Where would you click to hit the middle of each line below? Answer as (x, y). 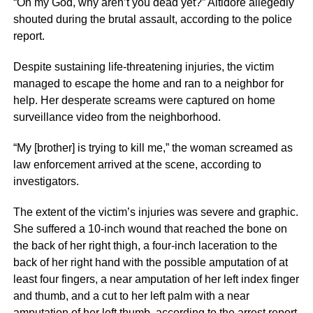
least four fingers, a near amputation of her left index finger (156, 279)
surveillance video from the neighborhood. (117, 117)
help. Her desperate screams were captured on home (144, 100)
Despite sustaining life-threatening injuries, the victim (143, 66)
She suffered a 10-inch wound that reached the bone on (150, 228)
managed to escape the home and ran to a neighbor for (148, 83)
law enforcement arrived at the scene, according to (137, 164)
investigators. (46, 181)
